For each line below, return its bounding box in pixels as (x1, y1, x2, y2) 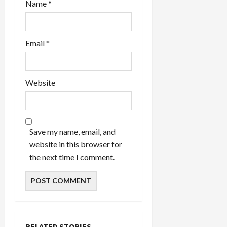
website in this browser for (29, 139, 122, 149)
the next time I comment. (29, 152, 115, 162)
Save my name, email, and (29, 127, 116, 137)
